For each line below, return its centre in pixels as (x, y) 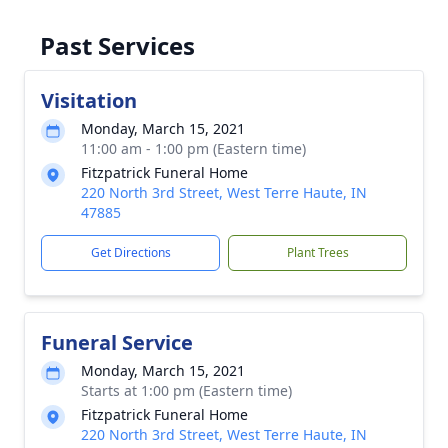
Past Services (117, 45)
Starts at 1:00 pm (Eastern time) (186, 390)
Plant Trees (317, 252)
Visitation (89, 100)
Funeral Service (117, 342)
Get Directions (130, 252)
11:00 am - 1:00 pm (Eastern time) (193, 148)
